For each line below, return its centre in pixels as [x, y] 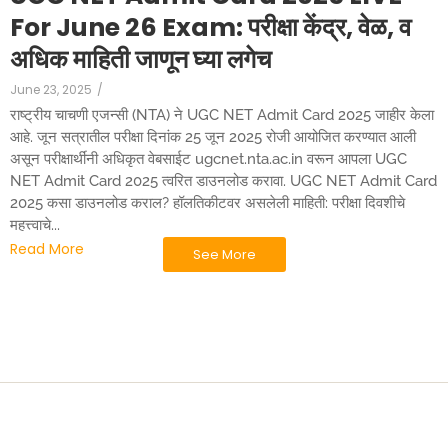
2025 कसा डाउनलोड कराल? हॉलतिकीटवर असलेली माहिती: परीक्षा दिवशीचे [207, 202]
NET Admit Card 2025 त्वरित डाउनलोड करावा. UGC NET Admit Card [223, 180]
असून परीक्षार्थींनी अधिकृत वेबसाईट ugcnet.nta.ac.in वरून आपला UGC [208, 158]
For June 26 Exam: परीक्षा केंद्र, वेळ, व [210, 27]
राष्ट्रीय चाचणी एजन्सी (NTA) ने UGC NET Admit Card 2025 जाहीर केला [222, 114]
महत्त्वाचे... [35, 224]
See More [224, 254]
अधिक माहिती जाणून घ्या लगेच [141, 59]
